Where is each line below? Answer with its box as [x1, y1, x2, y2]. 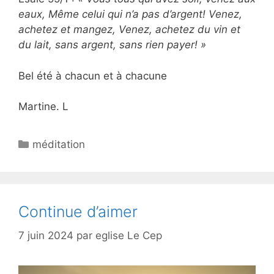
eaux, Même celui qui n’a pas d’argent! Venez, [18, 8, 242, 21]
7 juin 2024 [18, 229, 73, 242]
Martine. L [18, 100, 68, 113]
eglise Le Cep [95, 229, 162, 242]
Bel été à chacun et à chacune [18, 69, 167, 82]
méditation [32, 138, 86, 151]
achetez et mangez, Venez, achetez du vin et [18, 23, 240, 36]
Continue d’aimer [18, 202, 138, 221]
